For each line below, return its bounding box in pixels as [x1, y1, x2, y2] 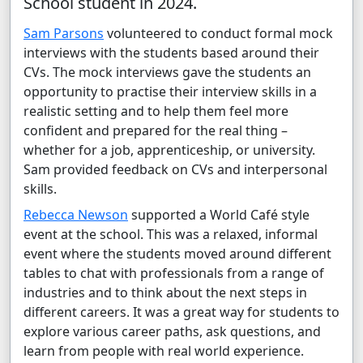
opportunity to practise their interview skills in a [23, 83, 317, 101]
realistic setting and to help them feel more [23, 102, 288, 121]
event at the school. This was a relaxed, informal [23, 225, 318, 244]
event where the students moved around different [23, 245, 331, 263]
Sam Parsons [23, 24, 104, 43]
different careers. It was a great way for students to [23, 303, 340, 322]
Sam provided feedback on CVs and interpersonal [23, 160, 327, 179]
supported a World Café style [128, 206, 310, 224]
